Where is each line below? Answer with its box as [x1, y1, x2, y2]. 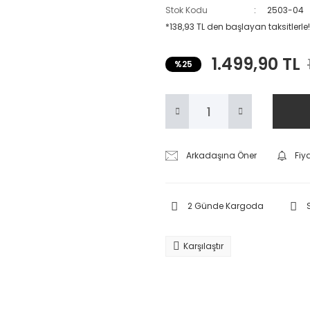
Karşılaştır [183, 240, 224, 252]
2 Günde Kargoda [188, 200, 264, 212]
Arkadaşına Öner [186, 149, 257, 161]
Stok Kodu [165, 4, 208, 16]
